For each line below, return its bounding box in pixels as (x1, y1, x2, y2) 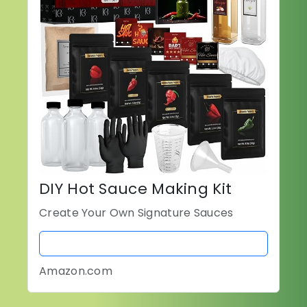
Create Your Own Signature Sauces (39, 205, 234, 221)
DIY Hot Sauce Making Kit (39, 178, 232, 200)
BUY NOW (127, 236, 180, 252)
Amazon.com (39, 263, 112, 280)
